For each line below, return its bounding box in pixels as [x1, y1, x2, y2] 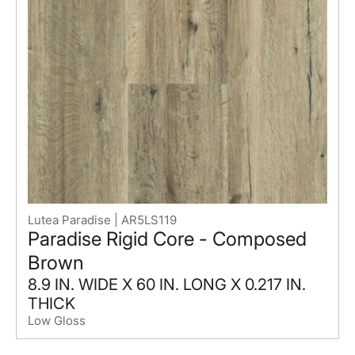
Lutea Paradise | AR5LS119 [27, 212, 177, 227]
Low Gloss [27, 312, 86, 328]
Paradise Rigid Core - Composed [27, 227, 307, 250]
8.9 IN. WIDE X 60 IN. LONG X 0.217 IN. [27, 274, 306, 294]
